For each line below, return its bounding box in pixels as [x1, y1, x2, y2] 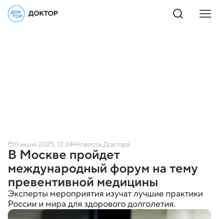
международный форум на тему [8, 159, 197, 177]
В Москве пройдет [8, 145, 119, 164]
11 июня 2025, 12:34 [14, 139, 73, 149]
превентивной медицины [8, 173, 158, 191]
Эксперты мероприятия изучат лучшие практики [8, 187, 203, 200]
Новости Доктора [75, 139, 130, 149]
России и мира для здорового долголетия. [8, 197, 175, 210]
